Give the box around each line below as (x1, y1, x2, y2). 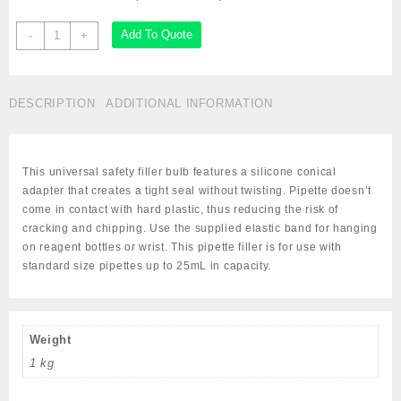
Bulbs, (42, 81, 80, 95)
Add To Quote (120, 28, 192, 42)
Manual (42, 24, 84, 38)
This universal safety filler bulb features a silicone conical (22, 165, 337, 178)
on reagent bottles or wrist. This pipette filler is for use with (22, 240, 342, 253)
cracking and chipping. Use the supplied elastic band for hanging (22, 221, 378, 235)
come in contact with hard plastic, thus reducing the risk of (22, 202, 339, 216)
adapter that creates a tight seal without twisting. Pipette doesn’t (22, 183, 371, 197)
